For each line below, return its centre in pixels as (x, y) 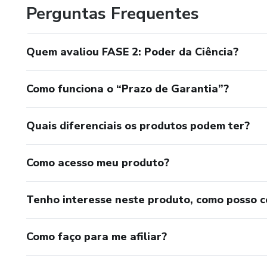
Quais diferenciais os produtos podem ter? (138, 125)
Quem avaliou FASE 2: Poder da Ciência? (132, 52)
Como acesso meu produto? (98, 162)
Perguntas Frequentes (113, 13)
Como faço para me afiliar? (97, 236)
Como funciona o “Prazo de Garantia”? (128, 89)
